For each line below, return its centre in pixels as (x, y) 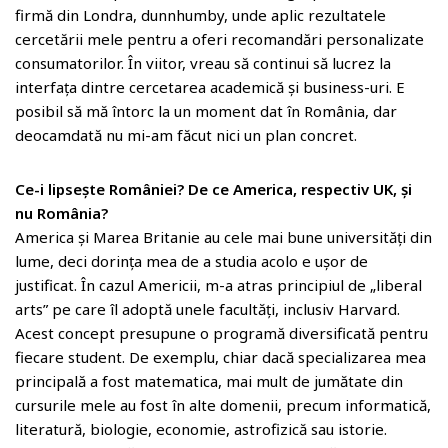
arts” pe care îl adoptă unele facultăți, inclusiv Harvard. (207, 309)
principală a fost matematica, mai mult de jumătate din (209, 381)
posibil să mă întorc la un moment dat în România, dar (206, 111)
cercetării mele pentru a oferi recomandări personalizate (219, 39)
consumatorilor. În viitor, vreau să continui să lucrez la (203, 63)
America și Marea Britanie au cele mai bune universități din (223, 237)
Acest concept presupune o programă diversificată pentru (221, 333)
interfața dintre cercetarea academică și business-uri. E (210, 87)
